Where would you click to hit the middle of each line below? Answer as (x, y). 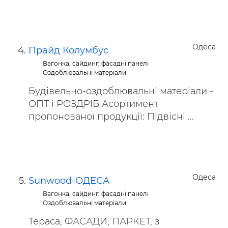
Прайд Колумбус (68, 50)
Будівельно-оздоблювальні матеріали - (121, 91)
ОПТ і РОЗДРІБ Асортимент (93, 104)
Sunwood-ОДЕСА (69, 181)
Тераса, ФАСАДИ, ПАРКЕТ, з (94, 221)
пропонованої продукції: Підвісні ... (111, 117)
